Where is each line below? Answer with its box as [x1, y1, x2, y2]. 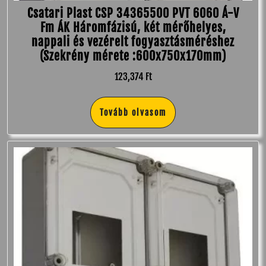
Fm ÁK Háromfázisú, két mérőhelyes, [40, 20, 226, 35]
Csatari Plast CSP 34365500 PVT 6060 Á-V [27, 5, 239, 21]
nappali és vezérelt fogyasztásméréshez [31, 34, 235, 49]
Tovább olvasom [100, 107, 166, 118]
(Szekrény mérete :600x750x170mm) [40, 48, 226, 64]
